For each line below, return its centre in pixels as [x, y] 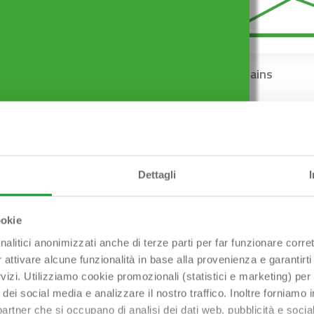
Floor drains [240, 74]
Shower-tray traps [85, 74]
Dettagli [157, 175]
